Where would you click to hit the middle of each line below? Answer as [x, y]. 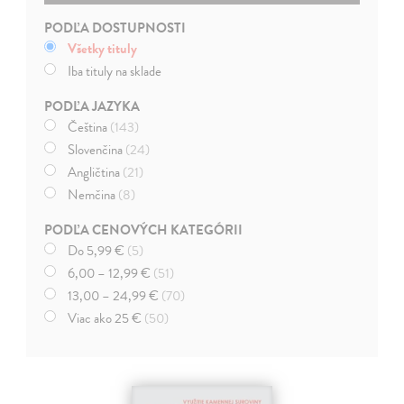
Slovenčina [97, 149]
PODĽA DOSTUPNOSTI [115, 28]
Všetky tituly [103, 48]
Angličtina [96, 172]
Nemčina [93, 194]
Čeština [89, 127]
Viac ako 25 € [106, 318]
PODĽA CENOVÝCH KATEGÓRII [144, 230]
